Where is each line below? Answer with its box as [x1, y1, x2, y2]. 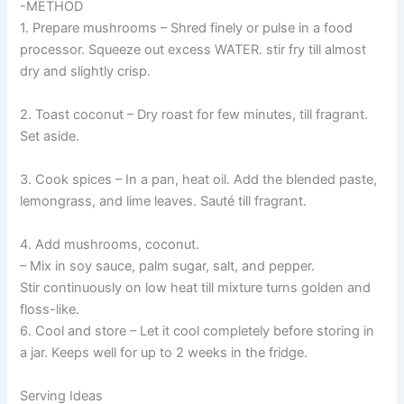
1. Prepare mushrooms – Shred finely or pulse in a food [20, 20, 353, 37]
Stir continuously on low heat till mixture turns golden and [20, 280, 372, 297]
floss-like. [20, 301, 80, 318]
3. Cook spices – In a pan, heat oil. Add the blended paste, [20, 171, 378, 188]
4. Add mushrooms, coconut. [20, 236, 200, 253]
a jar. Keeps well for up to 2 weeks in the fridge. [20, 344, 308, 362]
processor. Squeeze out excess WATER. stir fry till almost [20, 41, 367, 59]
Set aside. [20, 128, 80, 145]
